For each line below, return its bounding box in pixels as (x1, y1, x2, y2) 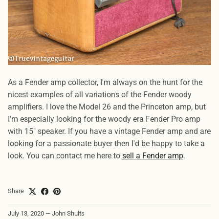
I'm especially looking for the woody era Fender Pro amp (8, 114, 200, 124)
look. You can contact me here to (8, 151, 122, 161)
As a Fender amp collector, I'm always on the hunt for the (8, 78, 202, 88)
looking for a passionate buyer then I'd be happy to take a (8, 139, 205, 149)
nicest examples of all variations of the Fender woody (8, 90, 192, 100)
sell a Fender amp (122, 151, 183, 161)
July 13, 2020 (8, 210, 44, 218)
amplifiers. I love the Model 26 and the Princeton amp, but (8, 102, 206, 112)
